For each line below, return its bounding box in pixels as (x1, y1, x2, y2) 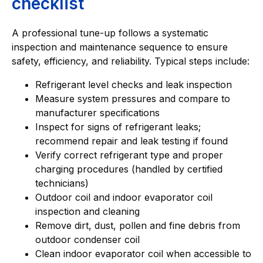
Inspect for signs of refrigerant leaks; (35, 120, 201, 133)
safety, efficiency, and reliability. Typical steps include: (12, 55, 249, 67)
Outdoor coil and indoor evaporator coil (35, 191, 213, 203)
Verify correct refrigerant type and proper (35, 149, 223, 161)
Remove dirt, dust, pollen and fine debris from (35, 219, 240, 231)
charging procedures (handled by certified (35, 163, 222, 175)
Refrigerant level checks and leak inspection (35, 78, 232, 90)
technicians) (35, 177, 89, 189)
